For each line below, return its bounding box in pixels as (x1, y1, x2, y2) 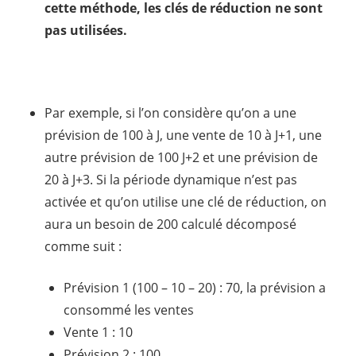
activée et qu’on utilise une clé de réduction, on (44, 192, 327, 211)
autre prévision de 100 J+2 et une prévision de (44, 148, 318, 166)
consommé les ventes (64, 300, 194, 319)
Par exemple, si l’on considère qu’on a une (44, 103, 296, 122)
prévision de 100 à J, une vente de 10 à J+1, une (44, 126, 322, 144)
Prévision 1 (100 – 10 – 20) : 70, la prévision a (64, 278, 326, 296)
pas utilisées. (44, 21, 127, 39)
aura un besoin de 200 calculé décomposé (44, 215, 296, 233)
